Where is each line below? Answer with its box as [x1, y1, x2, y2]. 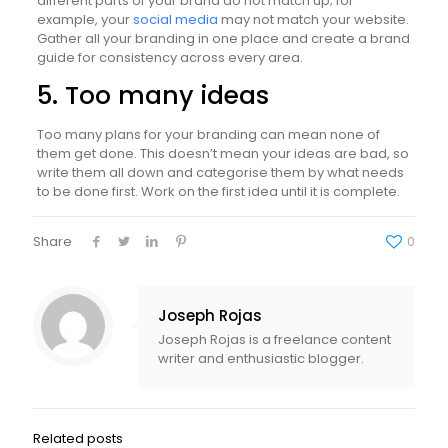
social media [132, 10, 218, 29]
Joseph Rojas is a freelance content [158, 330, 391, 349]
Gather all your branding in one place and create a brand [36, 29, 410, 48]
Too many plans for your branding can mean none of [36, 125, 380, 144]
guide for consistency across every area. [36, 48, 303, 67]
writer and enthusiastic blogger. [158, 349, 364, 368]
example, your [36, 10, 133, 29]
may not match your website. [217, 10, 409, 29]
